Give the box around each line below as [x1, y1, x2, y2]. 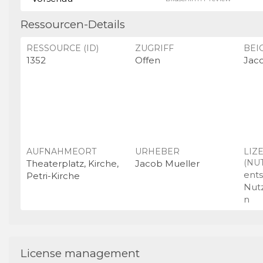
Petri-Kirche [26, 170, 80, 181]
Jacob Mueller [135, 157, 200, 169]
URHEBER [135, 146, 180, 157]
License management [21, 247, 140, 261]
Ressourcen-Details [21, 17, 125, 31]
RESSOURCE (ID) [26, 42, 99, 53]
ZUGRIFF [135, 42, 174, 53]
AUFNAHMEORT [26, 146, 96, 157]
